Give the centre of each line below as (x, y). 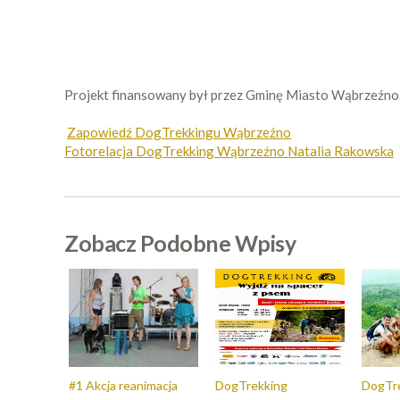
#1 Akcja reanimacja (123, 385)
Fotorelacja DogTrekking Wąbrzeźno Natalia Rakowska (229, 151)
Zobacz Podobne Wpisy (180, 243)
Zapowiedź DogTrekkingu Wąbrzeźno (179, 132)
